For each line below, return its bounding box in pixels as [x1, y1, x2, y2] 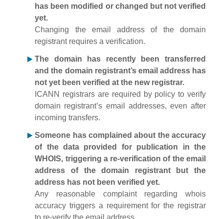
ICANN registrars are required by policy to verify [35, 90, 206, 98]
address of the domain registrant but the [35, 166, 206, 175]
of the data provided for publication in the [35, 143, 206, 151]
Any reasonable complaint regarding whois [35, 190, 206, 198]
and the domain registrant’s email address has [35, 66, 206, 75]
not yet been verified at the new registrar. [35, 78, 185, 87]
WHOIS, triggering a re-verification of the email [35, 154, 206, 163]
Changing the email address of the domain [35, 25, 206, 34]
